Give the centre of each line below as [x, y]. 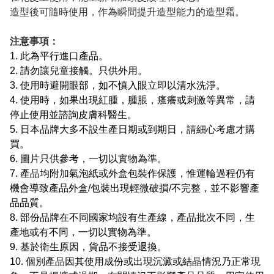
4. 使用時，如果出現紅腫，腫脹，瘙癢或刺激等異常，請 [132, 100]
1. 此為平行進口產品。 [59, 56]
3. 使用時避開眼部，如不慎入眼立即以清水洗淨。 [118, 86]
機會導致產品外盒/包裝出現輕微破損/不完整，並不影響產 [135, 188]
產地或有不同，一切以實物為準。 [83, 232]
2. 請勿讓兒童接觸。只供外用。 [79, 71]
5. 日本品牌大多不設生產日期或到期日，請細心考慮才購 [132, 130]
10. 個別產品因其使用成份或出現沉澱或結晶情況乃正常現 [135, 262]
